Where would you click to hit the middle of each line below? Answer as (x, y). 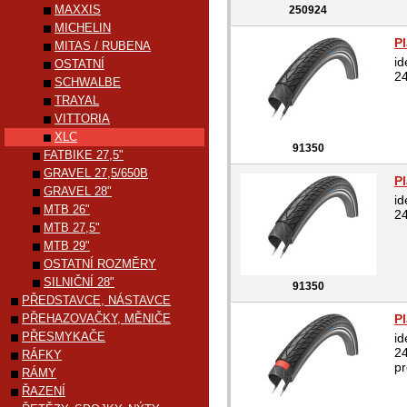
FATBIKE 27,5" (84, 155)
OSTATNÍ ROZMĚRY (100, 264)
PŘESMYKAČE (64, 337)
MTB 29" (67, 246)
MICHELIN (83, 28)
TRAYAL (77, 100)
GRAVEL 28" (78, 191)
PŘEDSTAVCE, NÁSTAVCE (96, 300)
